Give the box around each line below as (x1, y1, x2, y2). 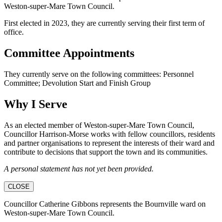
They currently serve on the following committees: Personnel (4, 69, 194, 78)
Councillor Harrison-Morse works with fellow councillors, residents (4, 129, 215, 138)
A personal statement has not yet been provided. (4, 164, 154, 173)
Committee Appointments (4, 47, 134, 60)
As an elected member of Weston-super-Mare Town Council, (4, 120, 194, 129)
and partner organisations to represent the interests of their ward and (4, 138, 215, 147)
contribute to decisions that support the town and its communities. (4, 147, 208, 156)
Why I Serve (4, 97, 67, 111)
